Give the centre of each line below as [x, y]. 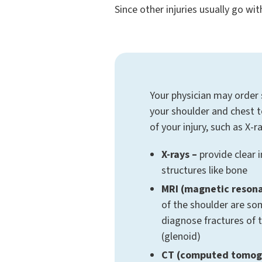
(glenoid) [181, 237]
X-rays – [179, 155]
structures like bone [204, 170]
